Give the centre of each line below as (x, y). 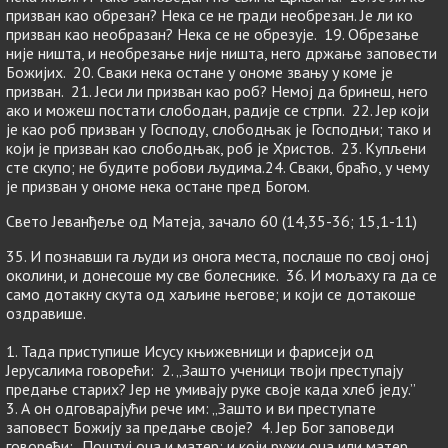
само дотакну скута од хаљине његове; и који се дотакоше (211, 294)
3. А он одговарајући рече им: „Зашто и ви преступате (191, 408)
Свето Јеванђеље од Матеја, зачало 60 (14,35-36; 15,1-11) (211, 221)
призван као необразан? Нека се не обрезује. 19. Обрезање (212, 34)
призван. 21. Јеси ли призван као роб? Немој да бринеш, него (217, 91)
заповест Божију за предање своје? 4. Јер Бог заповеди (200, 427)
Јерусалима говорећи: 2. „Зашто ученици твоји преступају (204, 370)
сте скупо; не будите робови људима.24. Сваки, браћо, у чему (217, 167)
